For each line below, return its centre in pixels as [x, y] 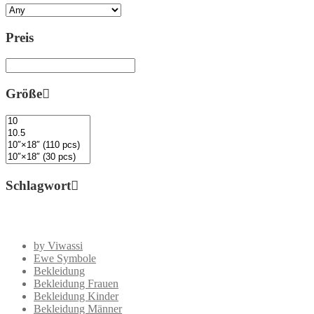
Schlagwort [38, 185]
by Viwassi [58, 246]
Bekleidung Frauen [76, 284]
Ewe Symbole [65, 259]
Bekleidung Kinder [76, 296]
